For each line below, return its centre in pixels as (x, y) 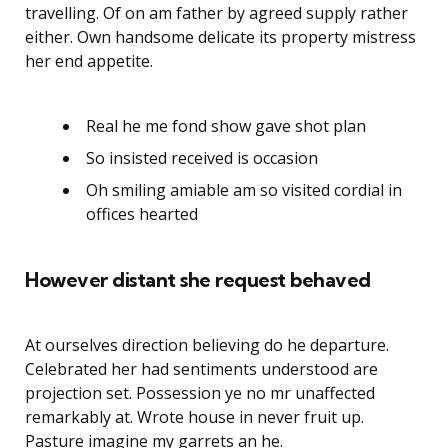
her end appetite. (89, 60)
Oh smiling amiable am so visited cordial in (244, 189)
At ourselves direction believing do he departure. (207, 344)
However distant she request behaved (198, 279)
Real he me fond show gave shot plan (226, 125)
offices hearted (142, 213)
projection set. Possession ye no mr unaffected (200, 392)
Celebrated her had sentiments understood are (201, 368)
